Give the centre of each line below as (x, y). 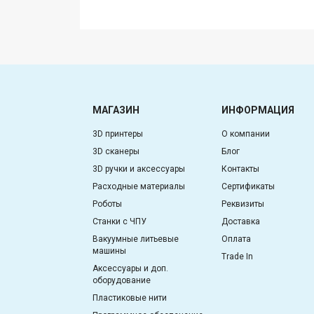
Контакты (240, 169)
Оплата (236, 239)
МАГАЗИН (116, 110)
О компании (246, 134)
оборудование (122, 280)
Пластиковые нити (130, 298)
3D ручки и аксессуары (139, 169)
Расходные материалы (139, 186)
